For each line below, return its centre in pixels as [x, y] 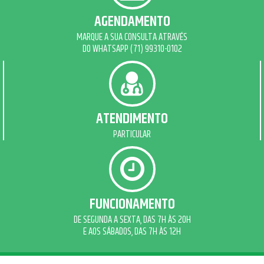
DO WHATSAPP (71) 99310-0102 [132, 49]
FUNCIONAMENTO [132, 204]
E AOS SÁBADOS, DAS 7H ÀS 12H [132, 232]
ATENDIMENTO [132, 119]
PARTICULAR [132, 134]
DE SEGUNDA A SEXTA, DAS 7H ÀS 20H [132, 220]
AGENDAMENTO [132, 22]
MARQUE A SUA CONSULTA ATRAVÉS [132, 37]
